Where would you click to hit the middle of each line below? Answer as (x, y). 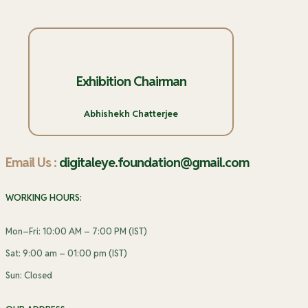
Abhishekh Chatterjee (131, 113)
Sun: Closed (29, 276)
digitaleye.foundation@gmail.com (153, 162)
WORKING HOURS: (44, 197)
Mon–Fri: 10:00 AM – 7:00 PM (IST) (76, 232)
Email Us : (31, 162)
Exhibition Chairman (131, 81)
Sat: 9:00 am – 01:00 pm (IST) (66, 254)
